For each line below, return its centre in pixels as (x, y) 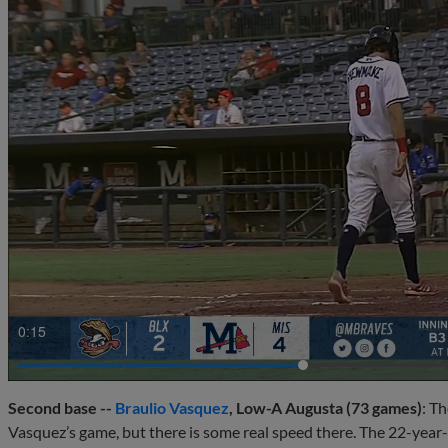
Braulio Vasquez (172, 408)
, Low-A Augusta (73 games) (325, 408)
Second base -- (61, 408)
